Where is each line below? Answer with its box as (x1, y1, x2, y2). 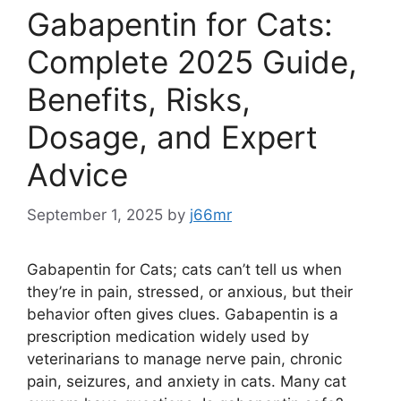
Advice (27, 156, 128, 194)
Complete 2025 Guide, (27, 43, 357, 81)
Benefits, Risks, (27, 81, 251, 119)
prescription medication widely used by (27, 327, 309, 346)
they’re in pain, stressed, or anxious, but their (27, 282, 353, 301)
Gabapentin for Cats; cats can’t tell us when (27, 260, 342, 278)
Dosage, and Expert (27, 118, 318, 157)
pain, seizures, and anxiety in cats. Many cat (27, 371, 346, 390)
